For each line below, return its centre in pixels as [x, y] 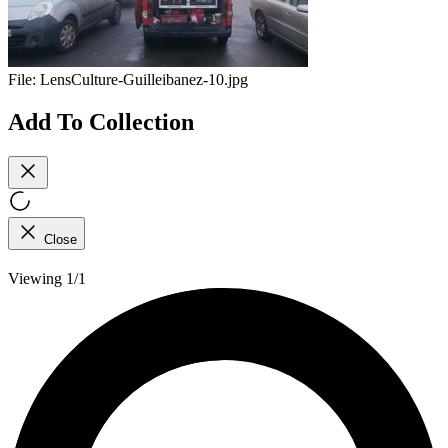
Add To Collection [101, 121]
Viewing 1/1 [47, 278]
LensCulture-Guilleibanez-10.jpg [144, 80]
